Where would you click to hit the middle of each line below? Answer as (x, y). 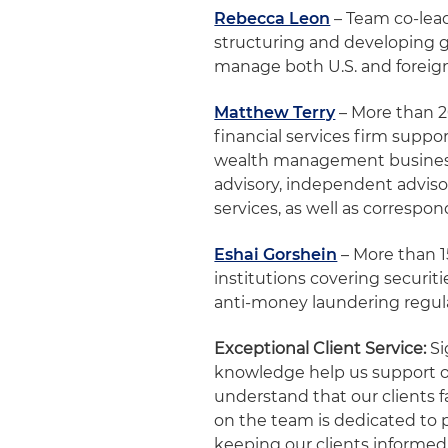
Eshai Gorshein (276, 254)
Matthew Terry (275, 112)
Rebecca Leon (272, 18)
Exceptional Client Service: (320, 348)
